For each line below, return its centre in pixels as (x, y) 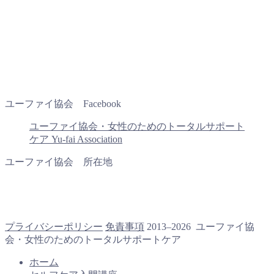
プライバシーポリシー (54, 227)
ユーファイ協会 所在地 (59, 162)
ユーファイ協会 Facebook (63, 104)
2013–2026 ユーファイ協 (201, 227)
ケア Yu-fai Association (76, 139)
